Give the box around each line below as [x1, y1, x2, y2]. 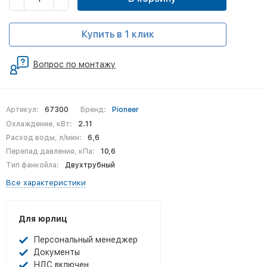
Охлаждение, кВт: [6, 120, 72, 128]
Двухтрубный [64, 161, 115, 169]
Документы [33, 247, 80, 257]
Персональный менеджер [33, 235, 138, 244]
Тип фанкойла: [6, 161, 59, 169]
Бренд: [80, 105, 106, 114]
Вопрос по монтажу [33, 60, 116, 69]
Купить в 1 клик [81, 29, 154, 40]
